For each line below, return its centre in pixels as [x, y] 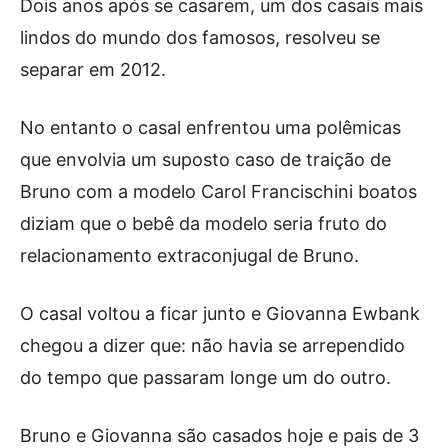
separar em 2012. [93, 69]
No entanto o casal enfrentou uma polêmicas [210, 127]
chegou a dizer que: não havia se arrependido [212, 345]
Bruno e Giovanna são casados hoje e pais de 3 [219, 435]
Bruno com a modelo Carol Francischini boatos [218, 191]
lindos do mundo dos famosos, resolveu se [200, 37]
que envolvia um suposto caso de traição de [205, 159]
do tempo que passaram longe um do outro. [205, 377]
